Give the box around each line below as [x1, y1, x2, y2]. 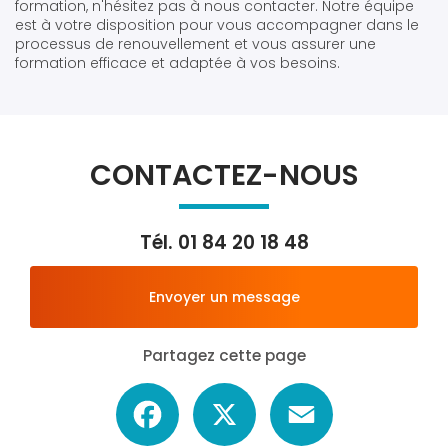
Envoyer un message [148, 286, 300, 307]
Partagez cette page [142, 344, 306, 366]
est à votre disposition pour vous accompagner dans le [15, 14, 419, 35]
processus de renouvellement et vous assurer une [15, 33, 376, 54]
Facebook [178, 380, 251, 401]
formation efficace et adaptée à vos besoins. [15, 52, 340, 73]
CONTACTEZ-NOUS [89, 154, 359, 195]
